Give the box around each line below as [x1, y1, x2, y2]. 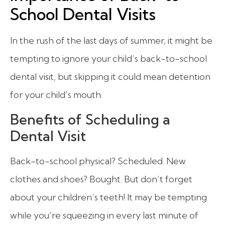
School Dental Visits [10, 4, 156, 24]
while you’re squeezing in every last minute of [10, 209, 198, 221]
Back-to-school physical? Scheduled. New [10, 155, 186, 167]
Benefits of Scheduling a [10, 110, 170, 129]
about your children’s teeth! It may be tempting [10, 191, 207, 203]
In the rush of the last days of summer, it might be [10, 34, 212, 46]
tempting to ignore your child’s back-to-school [10, 52, 207, 64]
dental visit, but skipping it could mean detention [10, 70, 210, 82]
